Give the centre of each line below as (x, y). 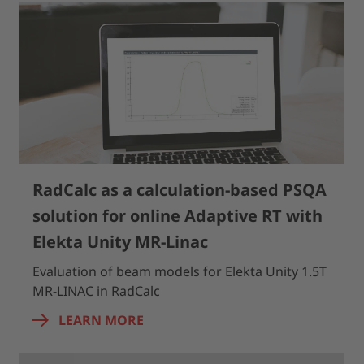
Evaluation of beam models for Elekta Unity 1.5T (180, 271)
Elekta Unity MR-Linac (120, 242)
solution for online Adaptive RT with (178, 216)
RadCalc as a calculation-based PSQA (180, 190)
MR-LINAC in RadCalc (96, 291)
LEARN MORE (101, 320)
